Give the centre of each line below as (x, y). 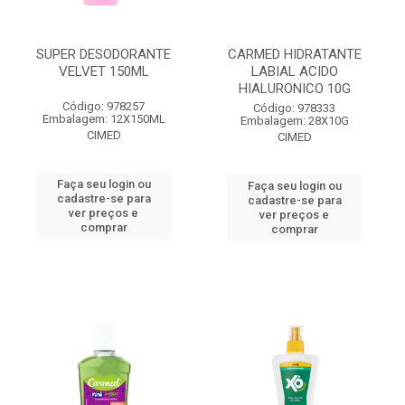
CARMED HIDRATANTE (294, 54)
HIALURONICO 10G (294, 89)
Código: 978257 (104, 106)
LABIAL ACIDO (294, 71)
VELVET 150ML (104, 71)
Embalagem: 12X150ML (104, 119)
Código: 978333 (294, 108)
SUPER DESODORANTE (104, 54)
